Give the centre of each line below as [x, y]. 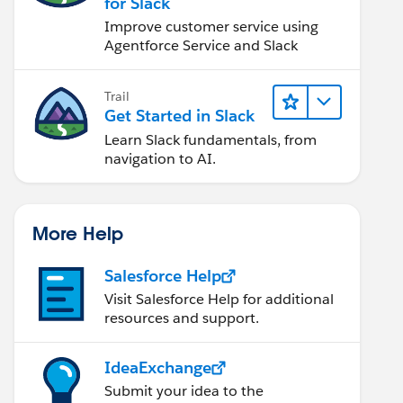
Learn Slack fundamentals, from [210, 140]
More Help [78, 233]
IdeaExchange [158, 367]
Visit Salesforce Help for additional [219, 299]
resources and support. [182, 318]
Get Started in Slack [179, 115]
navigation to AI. [160, 159]
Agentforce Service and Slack [201, 45]
